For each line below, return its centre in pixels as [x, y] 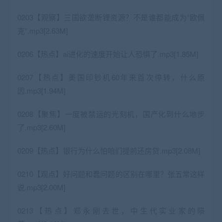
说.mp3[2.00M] [41, 187]
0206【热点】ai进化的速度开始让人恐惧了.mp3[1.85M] [108, 54]
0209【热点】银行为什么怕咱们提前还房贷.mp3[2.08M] [109, 150]
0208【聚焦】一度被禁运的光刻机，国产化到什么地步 [111, 113]
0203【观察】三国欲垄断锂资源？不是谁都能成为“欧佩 [111, 17]
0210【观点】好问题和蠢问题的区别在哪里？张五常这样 [111, 173]
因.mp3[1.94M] [41, 90]
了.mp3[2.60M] [41, 127]
